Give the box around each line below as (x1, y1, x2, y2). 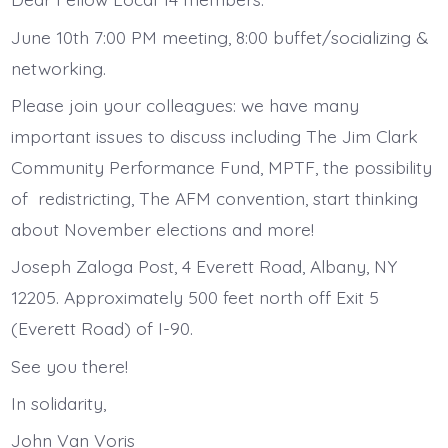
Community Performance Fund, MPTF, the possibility (10, 155, 432, 178)
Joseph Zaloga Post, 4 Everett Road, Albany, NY (10, 255, 397, 278)
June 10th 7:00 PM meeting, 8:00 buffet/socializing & (10, 25, 428, 48)
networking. (10, 56, 111, 79)
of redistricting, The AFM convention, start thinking (10, 186, 418, 209)
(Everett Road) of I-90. (10, 317, 193, 340)
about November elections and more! (10, 217, 314, 240)
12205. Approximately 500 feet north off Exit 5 (10, 286, 379, 309)
